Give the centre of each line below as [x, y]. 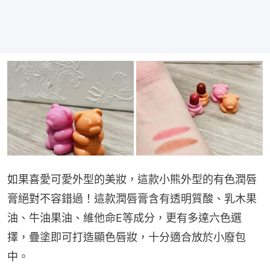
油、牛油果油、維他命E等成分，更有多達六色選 [124, 218]
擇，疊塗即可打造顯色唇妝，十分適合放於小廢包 [127, 237]
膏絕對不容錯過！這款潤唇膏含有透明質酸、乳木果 [132, 199]
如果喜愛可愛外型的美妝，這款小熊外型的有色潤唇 [132, 180]
